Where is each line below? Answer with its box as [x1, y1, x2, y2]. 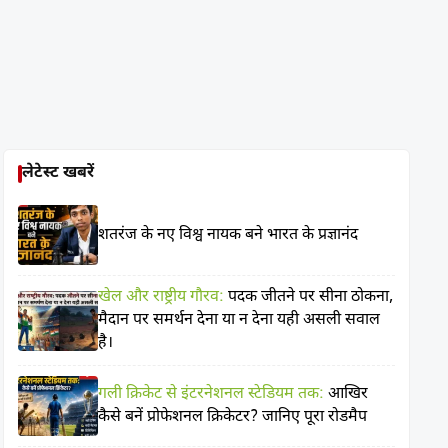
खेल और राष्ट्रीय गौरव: [98, 287, 225, 308]
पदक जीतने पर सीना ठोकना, [224, 287, 394, 308]
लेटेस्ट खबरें [22, 163, 95, 184]
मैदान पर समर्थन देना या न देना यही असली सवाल [98, 310, 381, 331]
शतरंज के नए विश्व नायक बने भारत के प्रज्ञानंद [98, 224, 359, 246]
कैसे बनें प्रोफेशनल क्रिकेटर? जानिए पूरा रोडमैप [98, 407, 368, 428]
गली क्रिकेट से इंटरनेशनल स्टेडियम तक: [98, 384, 325, 405]
